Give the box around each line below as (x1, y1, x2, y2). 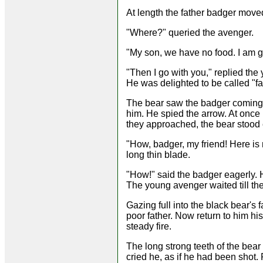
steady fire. (126, 221, 171, 231)
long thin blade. (126, 149, 190, 160)
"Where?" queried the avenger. (126, 27, 254, 38)
